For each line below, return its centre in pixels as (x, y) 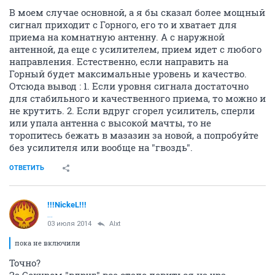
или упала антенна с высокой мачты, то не (110, 230)
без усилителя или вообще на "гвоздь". (101, 254)
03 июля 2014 (69, 100)
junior (57, 91)
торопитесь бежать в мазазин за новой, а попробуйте (134, 242)
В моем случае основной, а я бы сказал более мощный (137, 119)
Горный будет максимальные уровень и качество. (128, 181)
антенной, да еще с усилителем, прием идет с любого (135, 156)
